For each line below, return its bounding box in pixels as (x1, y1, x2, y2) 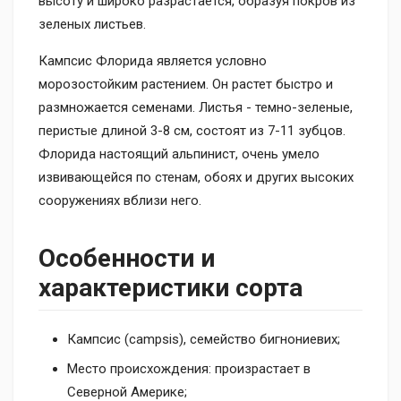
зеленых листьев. (38, 16, 146, 32)
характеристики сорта (38, 273, 303, 303)
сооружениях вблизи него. (38, 192, 201, 209)
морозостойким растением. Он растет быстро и (38, 76, 333, 92)
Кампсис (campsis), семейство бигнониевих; (67, 330, 340, 347)
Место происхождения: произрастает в (67, 361, 311, 378)
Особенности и (38, 243, 215, 273)
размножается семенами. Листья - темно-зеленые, (38, 99, 353, 115)
